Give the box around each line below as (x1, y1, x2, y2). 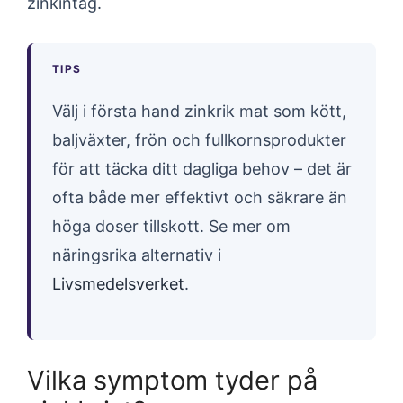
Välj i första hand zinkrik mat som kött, (52, 102, 346, 121)
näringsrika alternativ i (52, 246, 221, 264)
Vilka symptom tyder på (27, 363, 318, 396)
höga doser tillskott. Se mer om (52, 217, 291, 236)
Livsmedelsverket (52, 274, 184, 293)
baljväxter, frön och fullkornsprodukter (52, 130, 346, 149)
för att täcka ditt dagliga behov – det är (52, 159, 352, 178)
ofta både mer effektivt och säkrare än (52, 188, 347, 207)
